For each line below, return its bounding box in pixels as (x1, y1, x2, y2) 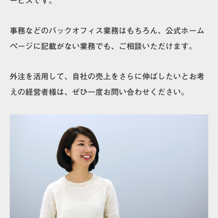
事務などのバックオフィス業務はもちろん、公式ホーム (10, 26, 204, 35)
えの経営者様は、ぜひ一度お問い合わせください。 (10, 88, 189, 96)
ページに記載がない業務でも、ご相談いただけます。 (10, 42, 197, 50)
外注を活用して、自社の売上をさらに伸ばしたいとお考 (10, 72, 204, 80)
